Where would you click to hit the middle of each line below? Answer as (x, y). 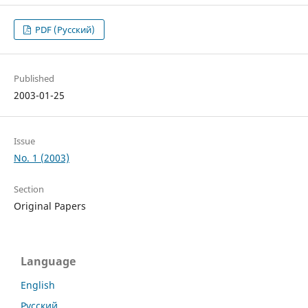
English (38, 285)
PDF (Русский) (64, 30)
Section (29, 189)
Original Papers (49, 206)
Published (34, 79)
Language (48, 262)
